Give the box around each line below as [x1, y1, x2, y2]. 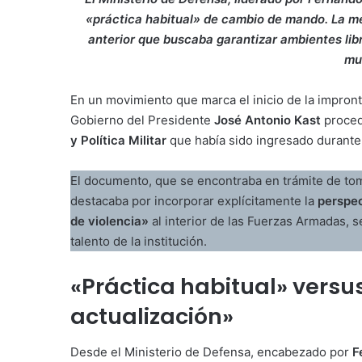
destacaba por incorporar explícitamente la [70, 192, 318, 208]
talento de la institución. [70, 233, 207, 249]
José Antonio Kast [214, 112, 321, 128]
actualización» [70, 301, 234, 331]
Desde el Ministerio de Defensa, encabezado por [70, 344, 352, 360]
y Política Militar [70, 132, 166, 148]
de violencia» [70, 213, 149, 229]
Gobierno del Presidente [70, 112, 214, 128]
